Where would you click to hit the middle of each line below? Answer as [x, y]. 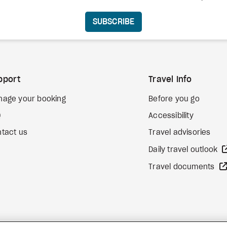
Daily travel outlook [184, 150]
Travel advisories [180, 133]
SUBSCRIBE [113, 22]
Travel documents [183, 167]
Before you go [174, 99]
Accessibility [171, 116]
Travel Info [170, 80]
